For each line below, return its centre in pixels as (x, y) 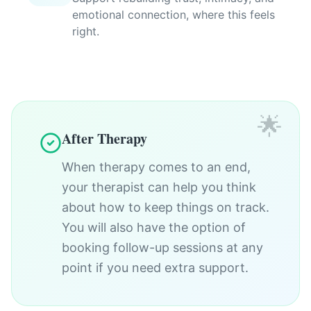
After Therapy (104, 138)
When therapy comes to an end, (156, 167)
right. (86, 31)
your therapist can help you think (159, 187)
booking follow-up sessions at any (162, 247)
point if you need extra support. (155, 268)
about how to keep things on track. (166, 207)
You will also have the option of (154, 227)
